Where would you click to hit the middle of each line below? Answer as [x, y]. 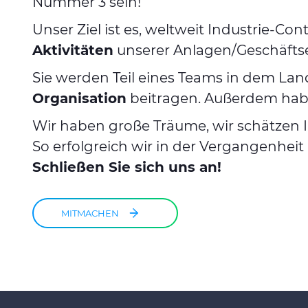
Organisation [79, 98]
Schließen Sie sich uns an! [127, 167]
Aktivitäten [73, 50]
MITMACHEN [90, 213]
